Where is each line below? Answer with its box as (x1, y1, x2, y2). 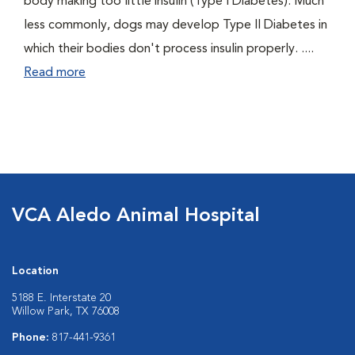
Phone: (12, 332, 52, 343)
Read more (24, 67, 86, 79)
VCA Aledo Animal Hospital (12, 207, 260, 226)
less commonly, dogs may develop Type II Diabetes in (24, 19, 327, 32)
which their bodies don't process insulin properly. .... (24, 43, 314, 55)
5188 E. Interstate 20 (12, 292, 111, 303)
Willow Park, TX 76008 (12, 306, 120, 317)
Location (12, 265, 59, 277)
